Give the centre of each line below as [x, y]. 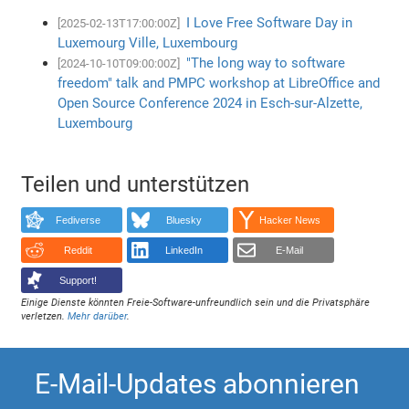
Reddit [78, 251]
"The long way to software [266, 63]
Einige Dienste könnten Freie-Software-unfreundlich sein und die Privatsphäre [196, 302]
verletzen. [45, 316]
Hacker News [289, 220]
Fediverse [78, 220]
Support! [78, 281]
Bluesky [184, 220]
